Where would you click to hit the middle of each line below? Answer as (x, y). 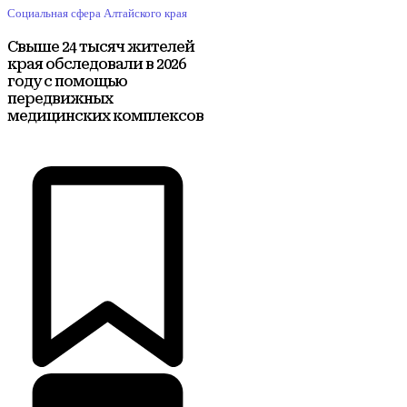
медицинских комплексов (105, 115)
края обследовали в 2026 (96, 64)
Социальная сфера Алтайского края (97, 13)
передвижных (60, 98)
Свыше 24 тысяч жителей (101, 46)
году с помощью (67, 81)
